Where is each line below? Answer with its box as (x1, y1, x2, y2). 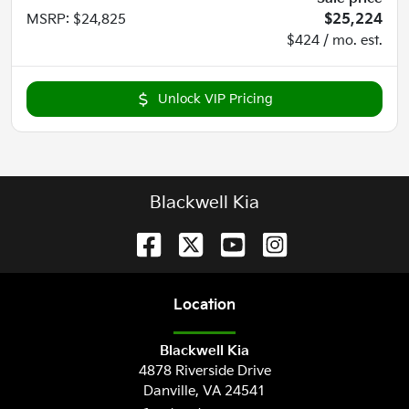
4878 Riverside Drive (138, 362, 271, 381)
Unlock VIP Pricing (158, 91, 273, 108)
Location (173, 297, 236, 315)
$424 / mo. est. (287, 32, 383, 50)
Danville (143, 383, 195, 401)
